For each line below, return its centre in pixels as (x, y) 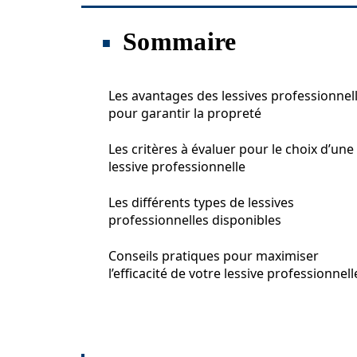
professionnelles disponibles (195, 220)
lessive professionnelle (177, 167)
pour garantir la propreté (185, 113)
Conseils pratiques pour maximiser (214, 256)
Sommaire (180, 41)
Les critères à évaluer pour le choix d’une (231, 149)
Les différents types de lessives (201, 202)
